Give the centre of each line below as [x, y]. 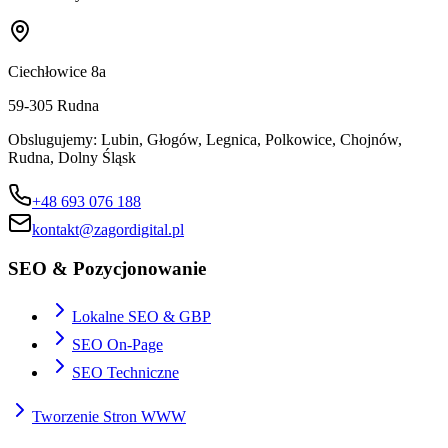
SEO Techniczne [125, 373]
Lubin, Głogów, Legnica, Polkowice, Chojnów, [251, 139]
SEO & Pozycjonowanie [107, 268]
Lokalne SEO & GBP [141, 317]
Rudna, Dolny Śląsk [72, 157]
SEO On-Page [117, 345]
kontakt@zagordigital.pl [108, 229]
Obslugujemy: [54, 139]
